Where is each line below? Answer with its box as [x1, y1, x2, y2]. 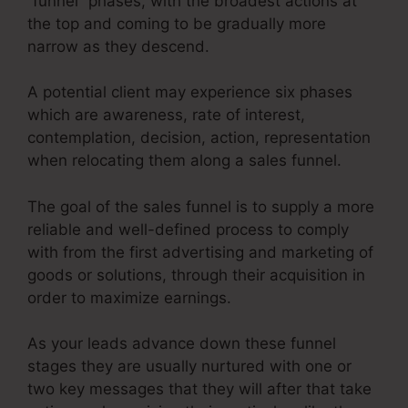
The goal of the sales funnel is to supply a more [27, 197, 374, 216]
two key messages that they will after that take [27, 380, 372, 399]
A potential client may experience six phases [27, 83, 352, 102]
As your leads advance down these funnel [27, 334, 336, 353]
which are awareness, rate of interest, [27, 106, 305, 125]
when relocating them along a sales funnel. [27, 151, 342, 170]
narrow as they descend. [27, 36, 209, 56]
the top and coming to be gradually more [27, 14, 326, 33]
